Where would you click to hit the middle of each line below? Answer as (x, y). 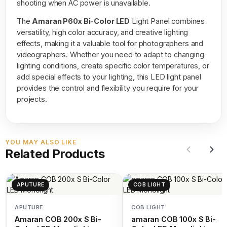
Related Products (55, 154)
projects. (32, 99)
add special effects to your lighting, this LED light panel (109, 77)
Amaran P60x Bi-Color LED (81, 21)
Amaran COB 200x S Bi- (58, 219)
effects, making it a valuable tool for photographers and (110, 43)
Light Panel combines (167, 21)
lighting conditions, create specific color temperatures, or (113, 65)
